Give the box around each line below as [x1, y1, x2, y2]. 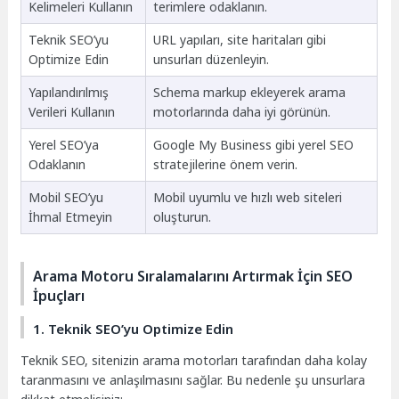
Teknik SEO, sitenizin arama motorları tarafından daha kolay [20, 352, 368, 370]
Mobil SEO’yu [28, 189, 103, 207]
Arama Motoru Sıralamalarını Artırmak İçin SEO [33, 265, 354, 286]
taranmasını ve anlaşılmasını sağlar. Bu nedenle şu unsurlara [20, 371, 366, 389]
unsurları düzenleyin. [152, 51, 269, 69]
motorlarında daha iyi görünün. [152, 103, 330, 121]
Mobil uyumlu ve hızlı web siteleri [152, 189, 342, 207]
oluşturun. [152, 208, 211, 226]
